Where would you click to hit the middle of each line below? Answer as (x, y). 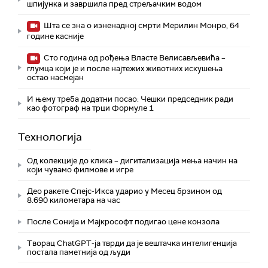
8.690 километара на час (74, 200)
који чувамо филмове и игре (80, 170)
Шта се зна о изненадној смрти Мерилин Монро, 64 (141, 26)
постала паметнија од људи (79, 252)
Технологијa (50, 137)
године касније (55, 36)
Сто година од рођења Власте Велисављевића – (134, 58)
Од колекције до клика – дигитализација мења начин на (132, 161)
